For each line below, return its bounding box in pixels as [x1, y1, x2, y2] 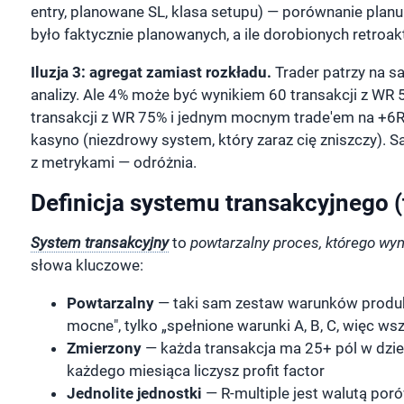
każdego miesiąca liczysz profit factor [66, 362, 325, 381]
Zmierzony [66, 339, 142, 358]
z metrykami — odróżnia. [30, 153, 197, 172]
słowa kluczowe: [30, 256, 143, 275]
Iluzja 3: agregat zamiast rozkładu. [30, 63, 271, 82]
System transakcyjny [30, 234, 169, 252]
